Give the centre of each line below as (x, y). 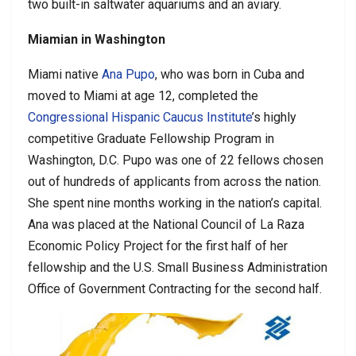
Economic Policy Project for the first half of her (158, 246)
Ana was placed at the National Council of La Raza (166, 224)
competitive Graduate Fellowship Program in (151, 138)
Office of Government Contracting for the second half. (175, 288)
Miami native (65, 74)
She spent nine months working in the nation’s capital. (175, 203)
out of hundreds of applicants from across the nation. (174, 181)
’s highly (274, 117)
